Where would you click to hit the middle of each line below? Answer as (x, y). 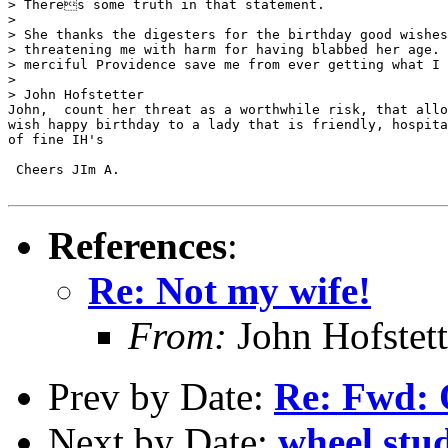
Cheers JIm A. (64, 169)
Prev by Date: (161, 396)
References (137, 245)
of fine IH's (56, 139)
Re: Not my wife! (229, 290)
